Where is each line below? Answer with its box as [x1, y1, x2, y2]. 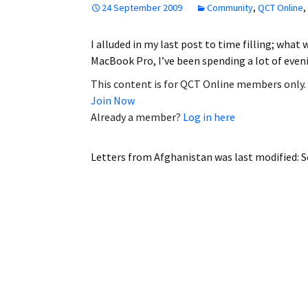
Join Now [91, 93, 135, 107]
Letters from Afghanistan [91, 149, 212, 164]
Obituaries [167, 42, 219, 57]
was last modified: [212, 149, 301, 164]
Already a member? [91, 109, 183, 124]
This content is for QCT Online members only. [91, 76, 306, 91]
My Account [167, 75, 226, 90]
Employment [167, 9, 228, 24]
